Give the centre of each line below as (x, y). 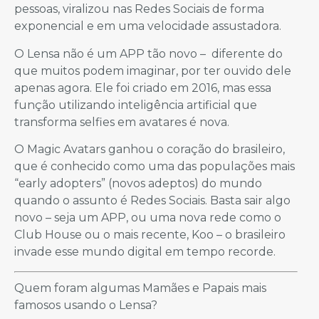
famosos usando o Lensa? (86, 305)
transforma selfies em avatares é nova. (122, 122)
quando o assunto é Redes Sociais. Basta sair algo (152, 201)
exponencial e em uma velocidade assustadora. (148, 26)
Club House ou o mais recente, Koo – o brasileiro (150, 235)
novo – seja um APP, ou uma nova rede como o (148, 218)
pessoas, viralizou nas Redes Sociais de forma (139, 9)
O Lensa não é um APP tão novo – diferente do (148, 53)
